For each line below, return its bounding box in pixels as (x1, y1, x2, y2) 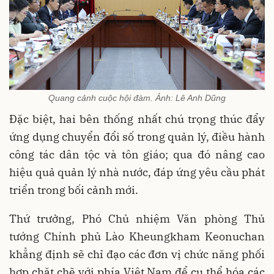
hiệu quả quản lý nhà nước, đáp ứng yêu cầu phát (9, 165, 265, 180)
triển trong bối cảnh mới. (9, 183, 138, 198)
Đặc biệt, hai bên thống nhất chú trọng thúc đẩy (9, 112, 265, 127)
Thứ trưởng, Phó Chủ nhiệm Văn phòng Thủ (9, 212, 265, 226)
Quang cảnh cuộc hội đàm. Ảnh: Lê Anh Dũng (48, 93, 226, 103)
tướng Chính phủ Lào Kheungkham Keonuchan (9, 229, 265, 244)
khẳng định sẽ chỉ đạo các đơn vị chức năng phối (9, 247, 265, 262)
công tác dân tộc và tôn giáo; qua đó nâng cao (9, 147, 265, 162)
